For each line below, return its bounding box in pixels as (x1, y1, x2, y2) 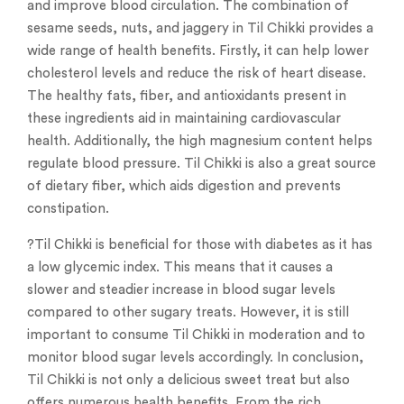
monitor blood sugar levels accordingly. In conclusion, (27, 351, 363, 365)
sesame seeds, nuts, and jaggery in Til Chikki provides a (27, 22, 373, 36)
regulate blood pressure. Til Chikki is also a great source (27, 157, 376, 171)
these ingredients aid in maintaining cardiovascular (27, 112, 341, 126)
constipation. (27, 202, 109, 216)
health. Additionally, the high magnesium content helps (27, 134, 372, 149)
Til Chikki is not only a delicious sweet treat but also (27, 373, 350, 388)
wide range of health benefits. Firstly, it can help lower (27, 44, 369, 59)
